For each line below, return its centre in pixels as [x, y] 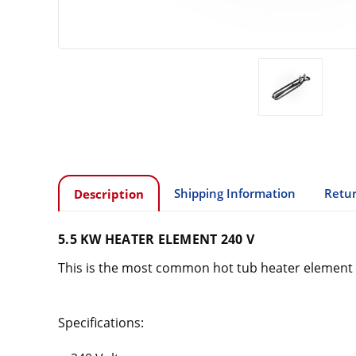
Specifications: [101, 322]
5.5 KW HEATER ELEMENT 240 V [156, 239]
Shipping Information [234, 193]
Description [108, 193]
